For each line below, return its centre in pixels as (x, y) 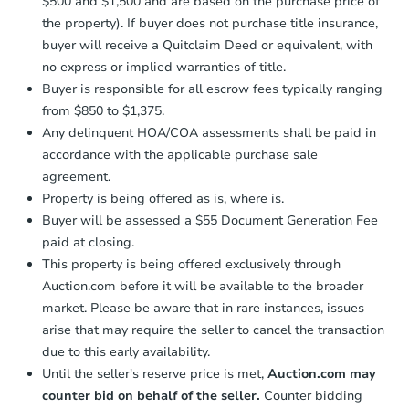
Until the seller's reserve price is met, (155, 374)
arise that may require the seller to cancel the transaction (213, 330)
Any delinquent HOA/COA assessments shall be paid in (209, 133)
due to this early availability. (126, 352)
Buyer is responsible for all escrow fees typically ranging (212, 89)
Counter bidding (313, 396)
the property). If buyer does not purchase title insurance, (210, 24)
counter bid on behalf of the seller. (153, 396)
